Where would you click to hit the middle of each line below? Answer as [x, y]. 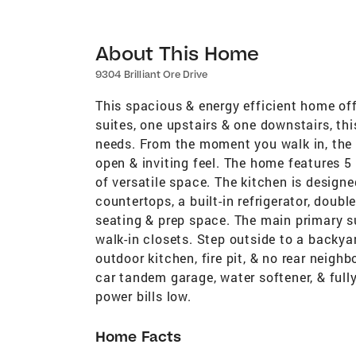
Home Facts [138, 336]
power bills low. [143, 296]
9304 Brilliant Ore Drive [152, 74]
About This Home [178, 52]
